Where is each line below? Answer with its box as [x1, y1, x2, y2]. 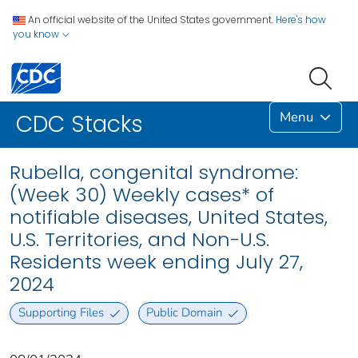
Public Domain [146, 304, 223, 321]
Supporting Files [18, 304, 104, 321]
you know [13, 27, 62, 41]
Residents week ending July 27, [10, 249, 303, 276]
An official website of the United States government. [28, 13, 273, 26]
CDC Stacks [16, 109, 143, 141]
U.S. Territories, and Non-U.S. [10, 226, 269, 253]
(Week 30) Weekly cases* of [10, 181, 274, 209]
